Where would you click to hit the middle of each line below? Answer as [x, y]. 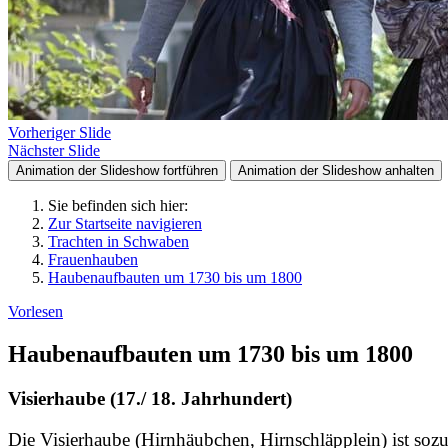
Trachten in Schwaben [118, 241]
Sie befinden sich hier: [118, 205]
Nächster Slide [54, 150]
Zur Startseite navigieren [125, 223]
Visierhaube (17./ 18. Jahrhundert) [150, 398]
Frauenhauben [93, 259]
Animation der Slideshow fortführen [117, 170]
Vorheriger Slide [59, 132]
